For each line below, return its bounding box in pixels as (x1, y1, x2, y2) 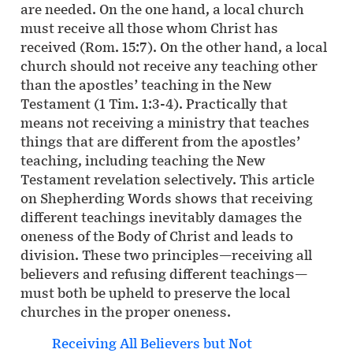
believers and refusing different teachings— (20, 264, 307, 284)
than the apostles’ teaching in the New (20, 75, 272, 95)
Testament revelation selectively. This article (20, 169, 314, 189)
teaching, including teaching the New (20, 150, 266, 170)
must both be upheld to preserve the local (20, 283, 290, 303)
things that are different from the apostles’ (20, 132, 300, 151)
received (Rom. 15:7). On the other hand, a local (20, 37, 327, 57)
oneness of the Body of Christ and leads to (20, 226, 293, 246)
